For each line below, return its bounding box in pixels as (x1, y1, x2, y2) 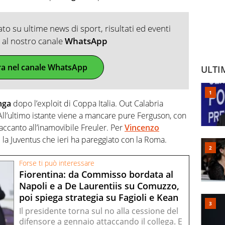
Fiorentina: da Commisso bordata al (19, 168, 173, 180)
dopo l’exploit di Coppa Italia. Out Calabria (11, 97, 163, 109)
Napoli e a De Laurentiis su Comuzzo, (19, 180, 179, 192)
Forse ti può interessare (19, 159, 94, 168)
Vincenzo (125, 122, 159, 133)
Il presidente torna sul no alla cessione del (19, 205, 178, 217)
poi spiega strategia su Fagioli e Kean (19, 191, 178, 203)
